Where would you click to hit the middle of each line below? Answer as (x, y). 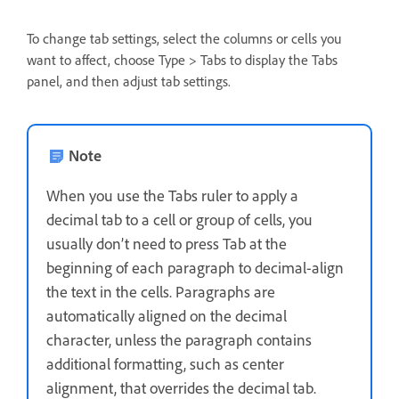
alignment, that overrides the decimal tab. (181, 387)
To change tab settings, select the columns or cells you (184, 38)
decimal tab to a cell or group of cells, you (179, 219)
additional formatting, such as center (165, 363)
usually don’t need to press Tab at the (167, 243)
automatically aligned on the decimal (167, 315)
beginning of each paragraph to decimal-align (195, 267)
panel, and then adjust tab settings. (129, 81)
